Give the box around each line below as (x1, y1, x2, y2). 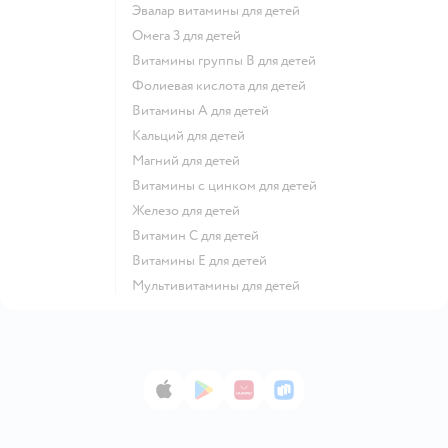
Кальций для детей (141, 126, 245, 144)
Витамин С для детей (141, 226, 259, 244)
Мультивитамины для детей (144, 276, 300, 294)
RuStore (283, 387, 339, 408)
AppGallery (243, 387, 323, 408)
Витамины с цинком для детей (141, 176, 317, 194)
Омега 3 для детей (143, 26, 241, 44)
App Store (163, 387, 233, 408)
